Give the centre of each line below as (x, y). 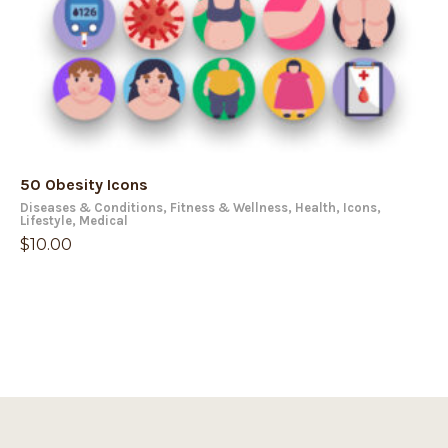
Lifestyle (46, 220)
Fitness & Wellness (229, 207)
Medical (103, 220)
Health (315, 207)
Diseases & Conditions (91, 207)
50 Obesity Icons (84, 184)
